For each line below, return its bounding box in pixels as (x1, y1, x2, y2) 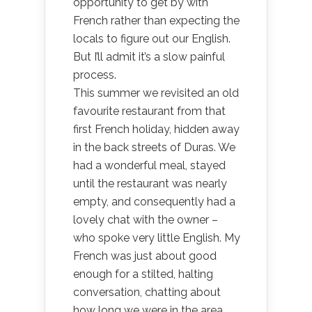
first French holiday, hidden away (73, 123, 240, 136)
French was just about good (73, 249, 217, 263)
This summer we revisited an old (73, 86, 239, 100)
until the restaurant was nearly (73, 177, 227, 190)
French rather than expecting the (73, 14, 240, 27)
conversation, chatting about (73, 286, 221, 299)
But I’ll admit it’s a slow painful (73, 50, 225, 63)
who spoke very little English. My (73, 231, 240, 244)
